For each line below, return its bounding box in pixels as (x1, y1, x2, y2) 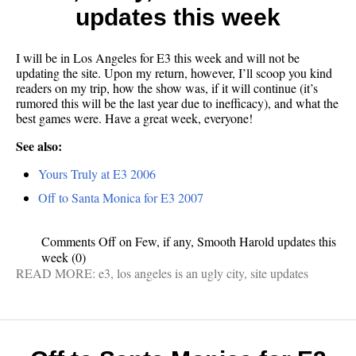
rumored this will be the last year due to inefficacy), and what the (16, 95, 339, 112)
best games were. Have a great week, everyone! (16, 110, 253, 127)
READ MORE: (16, 264, 99, 281)
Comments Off (41, 232, 116, 250)
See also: (16, 137, 62, 156)
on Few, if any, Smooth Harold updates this (116, 232, 336, 250)
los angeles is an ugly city (117, 264, 244, 281)
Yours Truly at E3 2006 (38, 165, 156, 183)
